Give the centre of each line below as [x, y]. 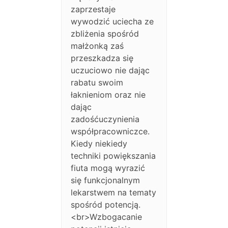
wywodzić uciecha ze [112, 22]
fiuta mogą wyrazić [108, 168]
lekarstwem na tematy [114, 193]
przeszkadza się [102, 58]
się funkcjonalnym [106, 180]
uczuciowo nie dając [110, 70]
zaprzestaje [93, 9]
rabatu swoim [97, 83]
